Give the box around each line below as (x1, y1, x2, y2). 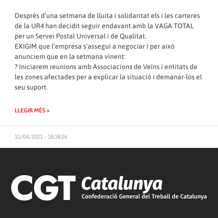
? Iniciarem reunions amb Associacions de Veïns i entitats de (15, 62, 198, 71)
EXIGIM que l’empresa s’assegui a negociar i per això (15, 42, 175, 50)
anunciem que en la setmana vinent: (15, 52, 126, 60)
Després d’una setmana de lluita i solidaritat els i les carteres (15, 11, 200, 19)
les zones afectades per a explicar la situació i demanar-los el (15, 73, 202, 81)
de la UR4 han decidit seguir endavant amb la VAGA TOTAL (15, 21, 194, 30)
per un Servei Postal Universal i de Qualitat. (15, 32, 146, 40)
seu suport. (15, 83, 48, 91)
